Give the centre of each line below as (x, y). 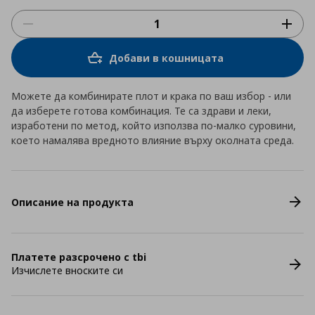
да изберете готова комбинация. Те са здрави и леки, (141, 111)
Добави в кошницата (166, 58)
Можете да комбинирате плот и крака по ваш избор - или (151, 96)
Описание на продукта (72, 202)
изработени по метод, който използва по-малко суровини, (154, 126)
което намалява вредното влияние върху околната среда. (153, 140)
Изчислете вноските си (67, 270)
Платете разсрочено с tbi (79, 257)
